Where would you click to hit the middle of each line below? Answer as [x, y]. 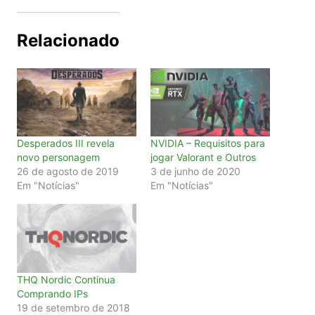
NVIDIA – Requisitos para [207, 143]
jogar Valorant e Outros [203, 157]
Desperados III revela [65, 143]
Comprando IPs [52, 293]
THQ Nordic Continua [66, 279]
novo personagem [58, 157]
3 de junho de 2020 [195, 172]
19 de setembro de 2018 [73, 307]
